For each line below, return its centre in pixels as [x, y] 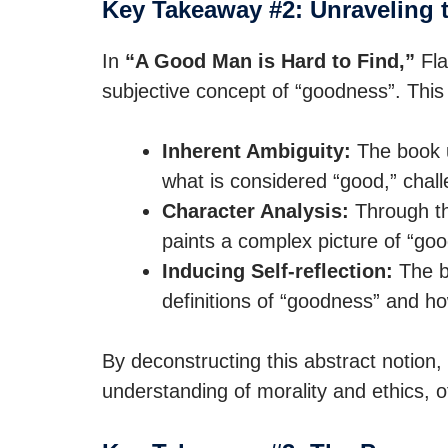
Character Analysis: [255, 211]
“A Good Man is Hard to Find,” [270, 61]
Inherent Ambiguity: [256, 151]
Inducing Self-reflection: [277, 271]
